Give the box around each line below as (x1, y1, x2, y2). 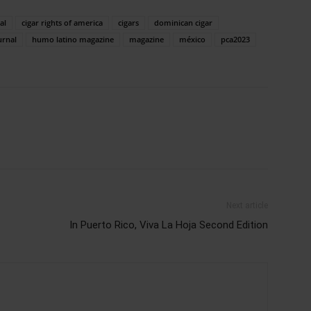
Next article (226, 200, 268, 210)
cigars (118, 17, 139, 28)
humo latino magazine (32, 33, 114, 44)
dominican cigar (154, 17, 212, 28)
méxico (179, 33, 205, 44)
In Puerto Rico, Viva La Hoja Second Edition (69, 218, 268, 231)
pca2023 (221, 33, 250, 44)
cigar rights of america (22, 17, 103, 28)
